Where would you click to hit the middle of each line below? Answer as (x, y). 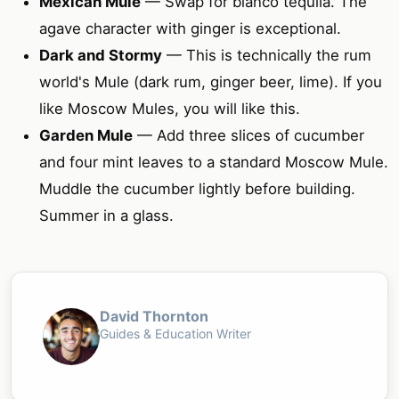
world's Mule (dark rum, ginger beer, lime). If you (211, 81)
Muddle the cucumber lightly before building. (197, 188)
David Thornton (154, 316)
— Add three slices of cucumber (248, 135)
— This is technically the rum (267, 55)
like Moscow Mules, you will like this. (170, 108)
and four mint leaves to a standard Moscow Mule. (214, 162)
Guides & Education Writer (175, 333)
